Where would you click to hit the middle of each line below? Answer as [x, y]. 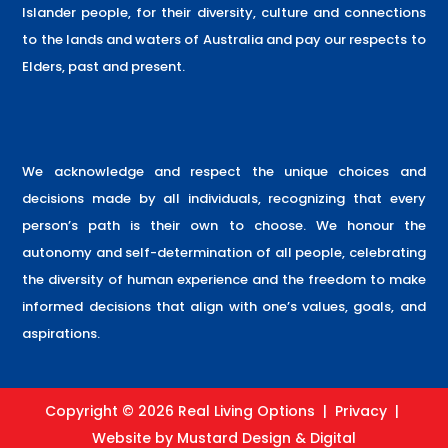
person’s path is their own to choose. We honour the [224, 226]
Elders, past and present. [104, 67]
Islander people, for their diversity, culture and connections [224, 13]
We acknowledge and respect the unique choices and [224, 172]
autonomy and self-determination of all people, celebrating [224, 253]
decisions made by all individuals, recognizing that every [224, 199]
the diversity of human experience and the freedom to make [224, 280]
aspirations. [61, 334]
